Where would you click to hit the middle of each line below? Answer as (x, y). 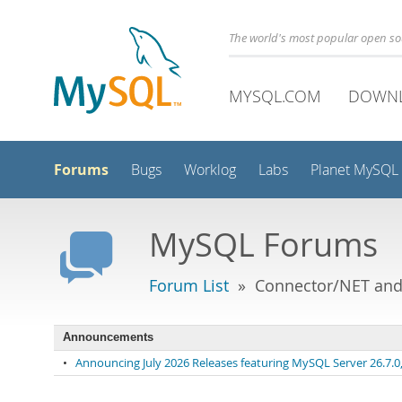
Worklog (210, 170)
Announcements (108, 337)
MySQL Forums (263, 244)
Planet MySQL (354, 170)
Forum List (189, 285)
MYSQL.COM (275, 96)
